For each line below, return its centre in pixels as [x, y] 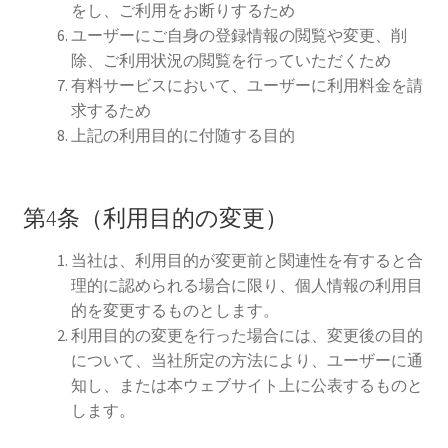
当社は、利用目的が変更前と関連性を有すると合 [246, 260]
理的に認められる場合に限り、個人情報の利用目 [246, 285]
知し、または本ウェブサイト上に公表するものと [246, 385]
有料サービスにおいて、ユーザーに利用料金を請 [246, 85]
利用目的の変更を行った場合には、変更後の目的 [246, 335]
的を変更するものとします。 [174, 310]
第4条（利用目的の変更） [155, 218]
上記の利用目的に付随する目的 [182, 135]
